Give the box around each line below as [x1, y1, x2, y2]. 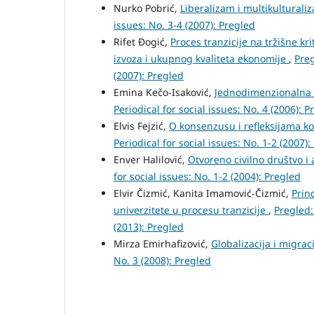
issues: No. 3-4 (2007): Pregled [114, 18, 255, 32]
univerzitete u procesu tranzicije [114, 203, 268, 217]
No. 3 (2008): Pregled [114, 254, 211, 267]
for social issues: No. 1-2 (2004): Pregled [114, 170, 301, 183]
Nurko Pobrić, [114, 1, 180, 15]
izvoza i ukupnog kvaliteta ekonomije [114, 52, 289, 65]
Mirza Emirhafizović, [114, 237, 211, 250]
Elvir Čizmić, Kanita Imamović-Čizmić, [114, 186, 292, 200]
